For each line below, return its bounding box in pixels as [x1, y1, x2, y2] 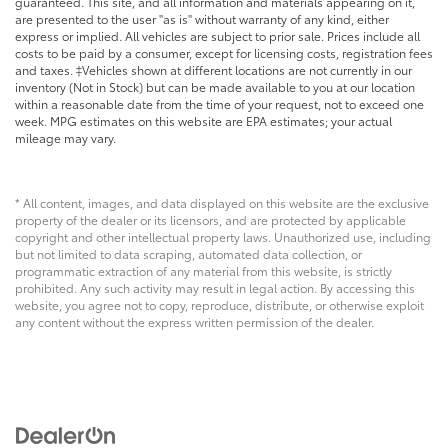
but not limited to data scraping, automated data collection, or [15, 244, 362, 262]
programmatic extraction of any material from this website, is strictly [15, 261, 392, 279]
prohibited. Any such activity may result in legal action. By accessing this [15, 278, 415, 296]
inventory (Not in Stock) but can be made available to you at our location [15, 77, 415, 95]
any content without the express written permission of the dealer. [15, 312, 374, 330]
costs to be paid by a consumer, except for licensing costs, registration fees [15, 43, 433, 61]
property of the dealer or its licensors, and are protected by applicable [15, 210, 406, 228]
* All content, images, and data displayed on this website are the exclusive [15, 193, 429, 211]
